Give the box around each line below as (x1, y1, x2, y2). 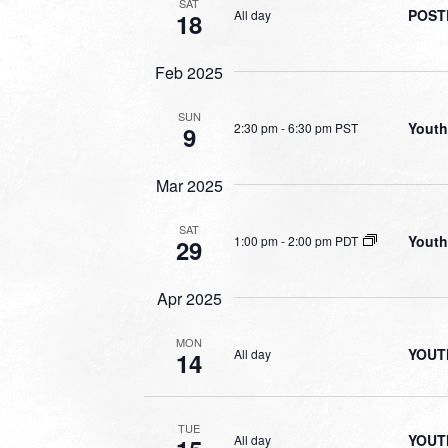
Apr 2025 (156, 287, 222, 310)
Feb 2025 (155, 61, 223, 84)
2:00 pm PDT (288, 231, 358, 249)
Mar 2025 (155, 174, 223, 197)
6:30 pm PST (288, 118, 358, 136)
